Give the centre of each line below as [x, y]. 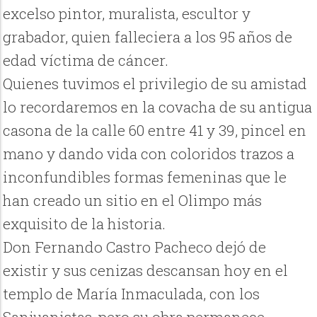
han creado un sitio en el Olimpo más [133, 201]
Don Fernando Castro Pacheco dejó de [135, 247]
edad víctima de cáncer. [86, 60]
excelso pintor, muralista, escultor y [127, 14]
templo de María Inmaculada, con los [132, 294]
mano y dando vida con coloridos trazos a [149, 154]
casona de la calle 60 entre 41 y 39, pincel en [155, 131]
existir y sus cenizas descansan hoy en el [146, 271]
